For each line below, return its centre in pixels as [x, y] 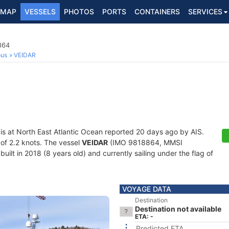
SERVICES [205, 12]
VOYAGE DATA [147, 189]
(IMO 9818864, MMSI [145, 142]
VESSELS [40, 12]
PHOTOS [79, 12]
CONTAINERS [157, 12]
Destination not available [178, 209]
